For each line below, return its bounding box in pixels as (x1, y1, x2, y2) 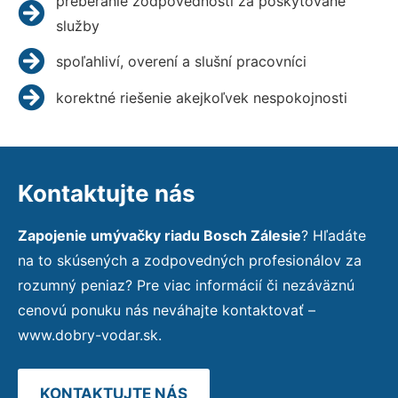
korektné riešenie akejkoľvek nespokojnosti (55, 88, 347, 107)
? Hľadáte (301, 226, 366, 244)
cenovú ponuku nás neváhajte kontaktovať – (18, 300, 315, 319)
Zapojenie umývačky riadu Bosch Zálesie (18, 226, 301, 244)
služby (55, 16, 99, 35)
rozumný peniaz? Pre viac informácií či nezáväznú (18, 275, 354, 294)
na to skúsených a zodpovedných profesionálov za (18, 251, 362, 269)
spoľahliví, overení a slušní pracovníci (55, 52, 306, 70)
